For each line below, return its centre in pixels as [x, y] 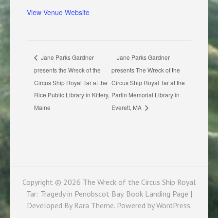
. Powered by [135, 206]
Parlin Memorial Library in [146, 95]
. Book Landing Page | [157, 194]
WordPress [173, 206]
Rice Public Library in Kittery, [72, 95]
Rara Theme [94, 206]
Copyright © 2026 [53, 182]
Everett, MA [127, 108]
